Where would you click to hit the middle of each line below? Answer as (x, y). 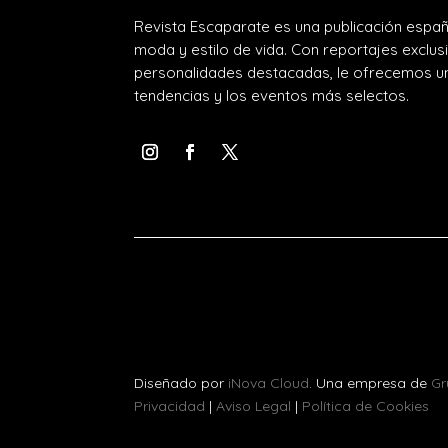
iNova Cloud (269, 382)
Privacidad (170, 405)
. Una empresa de (370, 382)
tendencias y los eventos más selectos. (272, 95)
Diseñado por (181, 382)
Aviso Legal (254, 405)
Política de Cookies (366, 405)
